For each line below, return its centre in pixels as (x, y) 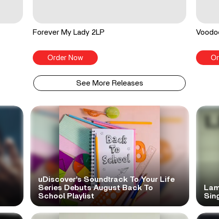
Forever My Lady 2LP (69, 33)
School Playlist (66, 196)
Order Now (66, 58)
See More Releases (109, 83)
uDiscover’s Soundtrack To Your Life (106, 180)
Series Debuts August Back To (95, 188)
